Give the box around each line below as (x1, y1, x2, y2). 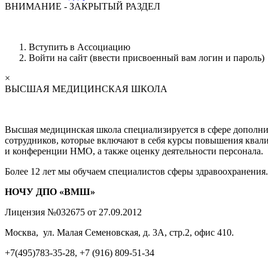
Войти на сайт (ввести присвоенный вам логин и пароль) (29, 52, 264, 63)
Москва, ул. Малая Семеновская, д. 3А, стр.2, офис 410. (5, 227, 234, 237)
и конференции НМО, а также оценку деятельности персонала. (5, 145, 263, 156)
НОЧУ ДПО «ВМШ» (5, 186, 95, 197)
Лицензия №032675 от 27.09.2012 (5, 206, 142, 217)
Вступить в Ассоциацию (29, 41, 130, 52)
